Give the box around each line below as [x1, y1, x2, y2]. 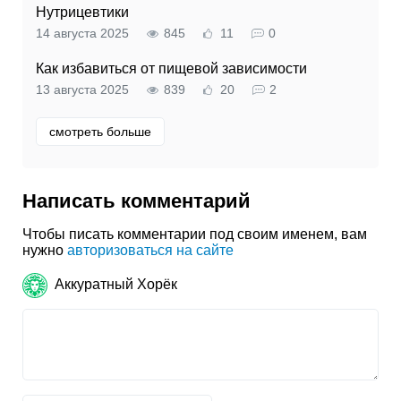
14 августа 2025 [36, 27, 129, 41]
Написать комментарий [22, 190, 251, 213]
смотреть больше [49, 124, 151, 140]
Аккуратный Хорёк [55, 276, 177, 292]
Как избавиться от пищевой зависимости [36, 61, 307, 77]
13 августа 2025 [36, 83, 129, 98]
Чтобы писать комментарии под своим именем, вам [22, 226, 367, 243]
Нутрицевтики [36, 4, 129, 21]
